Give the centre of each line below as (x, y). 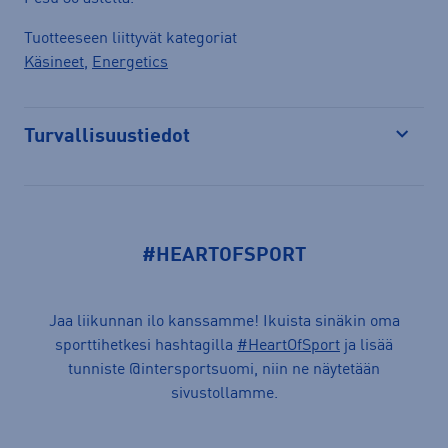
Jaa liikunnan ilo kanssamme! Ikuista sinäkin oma (224, 321)
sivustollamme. (224, 393)
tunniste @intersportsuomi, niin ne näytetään (224, 369)
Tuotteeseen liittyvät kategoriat (130, 38)
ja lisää (366, 345)
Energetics (130, 62)
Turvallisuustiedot (107, 136)
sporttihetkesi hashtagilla (146, 345)
